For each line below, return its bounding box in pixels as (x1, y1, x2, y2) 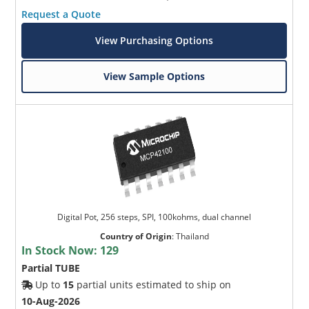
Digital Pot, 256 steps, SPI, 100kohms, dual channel (57, 211, 252, 223)
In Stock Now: (21, 243, 101, 259)
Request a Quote (21, 8, 101, 21)
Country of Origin (99, 230, 172, 243)
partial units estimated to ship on (74, 278, 232, 292)
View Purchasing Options (95, 34, 214, 48)
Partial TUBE (21, 261, 81, 275)
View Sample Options (103, 70, 206, 83)
